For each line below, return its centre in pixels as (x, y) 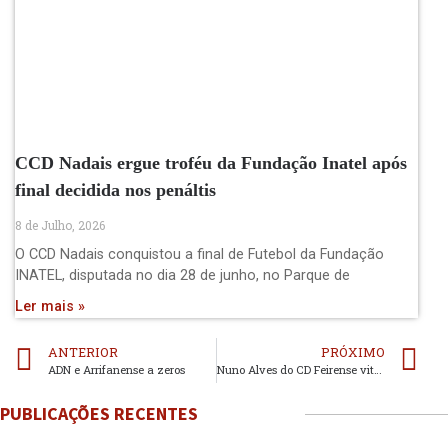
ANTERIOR (83, 351)
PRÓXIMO (353, 351)
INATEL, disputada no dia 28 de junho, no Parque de (182, 275)
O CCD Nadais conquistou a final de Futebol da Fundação (199, 254)
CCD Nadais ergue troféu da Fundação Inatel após (211, 162)
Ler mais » (50, 306)
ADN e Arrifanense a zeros (116, 369)
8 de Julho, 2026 (60, 224)
